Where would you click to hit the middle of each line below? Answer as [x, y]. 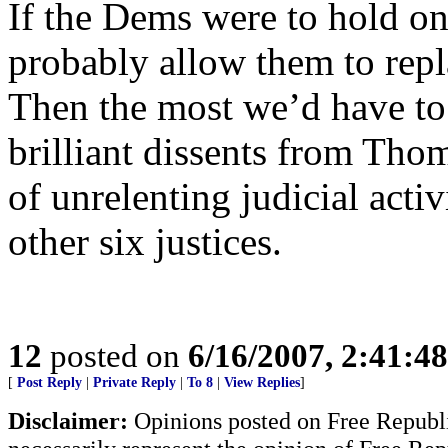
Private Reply [134, 382]
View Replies [262, 382]
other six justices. [145, 241]
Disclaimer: [68, 420]
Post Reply [49, 382]
